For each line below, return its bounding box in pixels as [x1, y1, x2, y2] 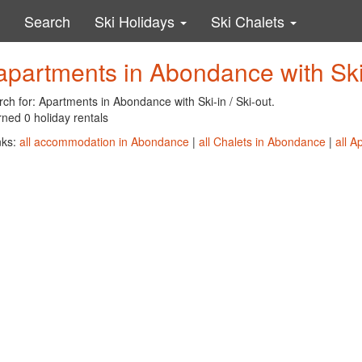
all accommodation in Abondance [19, 133, 189, 149]
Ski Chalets [211, 11, 288, 32]
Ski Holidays [95, 11, 179, 32]
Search [24, 11, 70, 32]
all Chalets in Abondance [198, 133, 326, 149]
